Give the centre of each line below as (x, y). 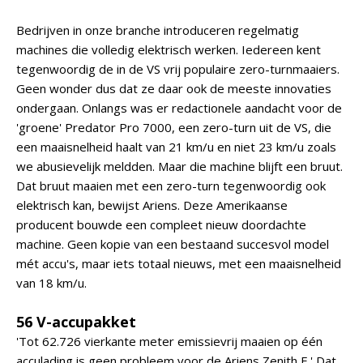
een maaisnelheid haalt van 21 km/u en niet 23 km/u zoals (176, 147)
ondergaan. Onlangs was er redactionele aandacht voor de (179, 108)
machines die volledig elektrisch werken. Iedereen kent (169, 49)
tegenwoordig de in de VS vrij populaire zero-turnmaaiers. (178, 69)
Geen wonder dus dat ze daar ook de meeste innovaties (174, 88)
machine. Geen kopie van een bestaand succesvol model (173, 244)
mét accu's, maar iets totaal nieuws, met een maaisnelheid (179, 263)
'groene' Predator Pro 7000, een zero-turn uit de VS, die (174, 127)
